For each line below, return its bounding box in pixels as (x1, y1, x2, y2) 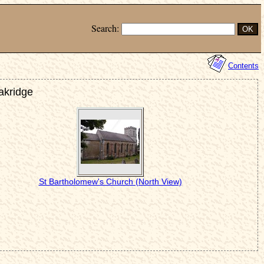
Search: (91, 21, 121, 34)
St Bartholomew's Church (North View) (38, 176, 182, 186)
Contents (228, 61, 259, 70)
